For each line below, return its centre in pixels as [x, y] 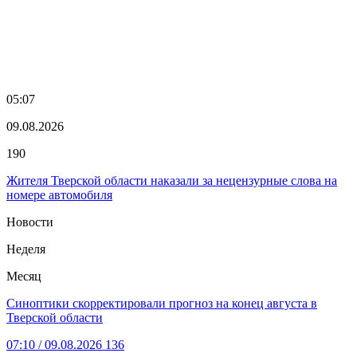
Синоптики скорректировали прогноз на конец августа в [162, 303]
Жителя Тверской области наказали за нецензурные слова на [172, 180]
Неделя [26, 249]
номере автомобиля [59, 194]
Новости [30, 222]
